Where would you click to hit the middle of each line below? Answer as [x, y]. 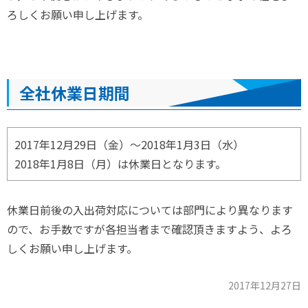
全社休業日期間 [75, 93]
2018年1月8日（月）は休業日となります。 [120, 164]
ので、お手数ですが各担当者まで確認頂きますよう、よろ [150, 229]
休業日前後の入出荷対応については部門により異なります [150, 210]
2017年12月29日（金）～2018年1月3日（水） [129, 144]
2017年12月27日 [265, 285]
